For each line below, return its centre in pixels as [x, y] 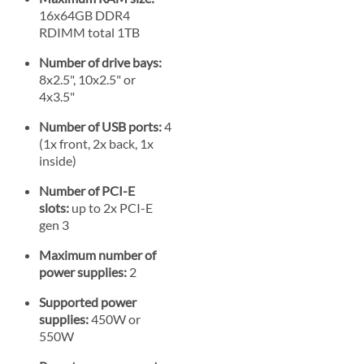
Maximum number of [97, 254]
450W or [115, 318]
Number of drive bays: [100, 62]
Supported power [88, 301]
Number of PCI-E [87, 190]
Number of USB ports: [100, 126]
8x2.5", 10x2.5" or [87, 79]
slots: [54, 207]
